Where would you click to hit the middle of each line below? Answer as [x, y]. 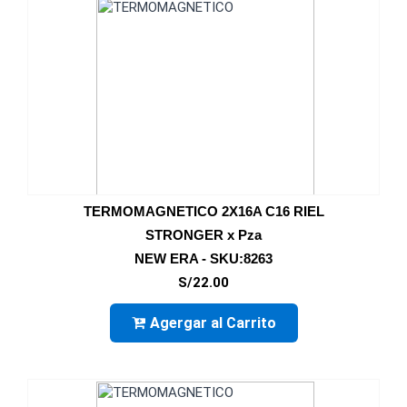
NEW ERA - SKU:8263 [203, 258]
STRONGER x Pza [203, 235]
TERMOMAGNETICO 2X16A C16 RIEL [203, 211]
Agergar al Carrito [213, 323]
